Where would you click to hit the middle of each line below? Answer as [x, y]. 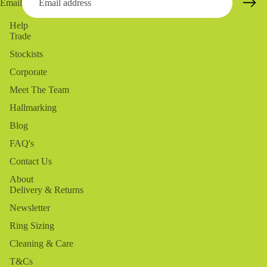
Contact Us [31, 162]
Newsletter [30, 208]
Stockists [26, 54]
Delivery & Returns [46, 190]
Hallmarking [33, 108]
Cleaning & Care [41, 244]
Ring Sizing [32, 226]
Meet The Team [39, 90]
